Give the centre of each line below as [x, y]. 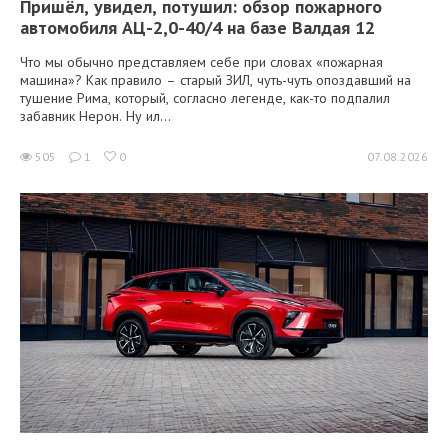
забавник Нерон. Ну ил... [95, 115]
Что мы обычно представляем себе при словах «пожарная [201, 61]
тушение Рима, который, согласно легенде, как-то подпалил [205, 97]
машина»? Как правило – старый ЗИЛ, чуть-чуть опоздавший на [215, 79]
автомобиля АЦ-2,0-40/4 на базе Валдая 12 [197, 27]
